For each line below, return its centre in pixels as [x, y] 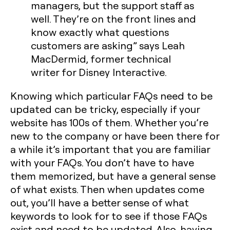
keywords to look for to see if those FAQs [109, 216]
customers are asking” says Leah [108, 45]
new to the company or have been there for [115, 136]
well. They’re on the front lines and [113, 18]
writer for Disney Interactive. [99, 72]
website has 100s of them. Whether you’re [109, 122]
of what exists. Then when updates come [107, 189]
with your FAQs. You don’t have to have [102, 162]
